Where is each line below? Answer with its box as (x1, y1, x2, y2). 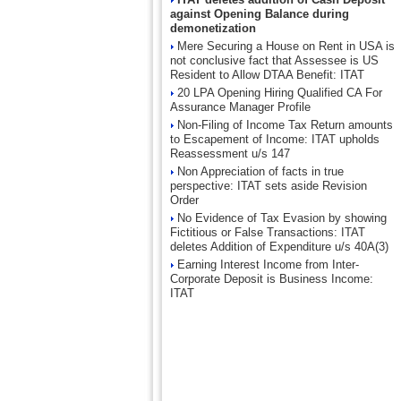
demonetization (170, 21, 256, 35)
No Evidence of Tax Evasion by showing (177, 211, 387, 225)
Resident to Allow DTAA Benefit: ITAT (170, 68, 364, 81)
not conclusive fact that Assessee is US (170, 54, 379, 67)
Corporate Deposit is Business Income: (170, 272, 373, 286)
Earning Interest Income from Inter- (177, 258, 359, 271)
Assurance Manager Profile (170, 100, 311, 114)
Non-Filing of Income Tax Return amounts (177, 118, 393, 132)
